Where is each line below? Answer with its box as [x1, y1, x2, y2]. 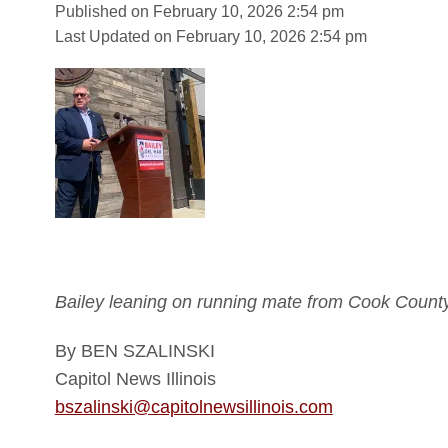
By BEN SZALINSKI [54, 340, 215, 361]
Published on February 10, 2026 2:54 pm [54, 2, 344, 20]
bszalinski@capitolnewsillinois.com [54, 396, 333, 417]
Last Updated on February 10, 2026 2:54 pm [54, 27, 367, 45]
